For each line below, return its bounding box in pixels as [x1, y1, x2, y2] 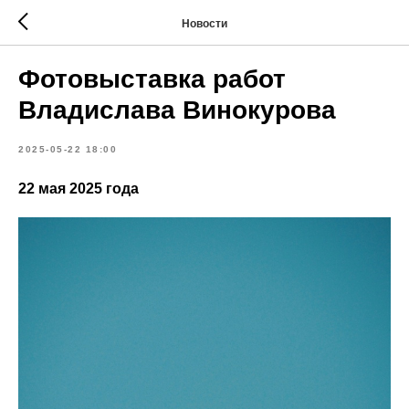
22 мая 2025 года [18, 181, 139, 196]
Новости [182, 16, 227, 30]
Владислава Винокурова [18, 96, 336, 124]
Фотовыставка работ [18, 65, 286, 93]
